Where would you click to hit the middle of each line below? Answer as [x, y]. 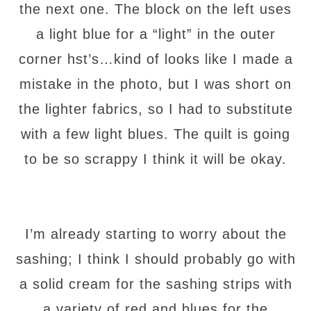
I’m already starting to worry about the [155, 234]
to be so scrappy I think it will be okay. [155, 159]
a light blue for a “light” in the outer [155, 34]
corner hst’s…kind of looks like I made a [155, 59]
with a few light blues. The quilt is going [155, 134]
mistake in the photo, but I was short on [155, 84]
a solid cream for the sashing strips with [155, 284]
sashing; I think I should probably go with [155, 259]
